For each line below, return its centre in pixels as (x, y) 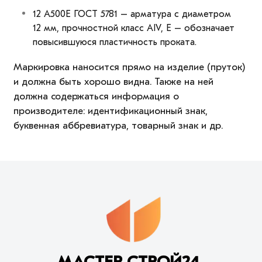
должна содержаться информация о (96, 96)
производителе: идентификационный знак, (110, 111)
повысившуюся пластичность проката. (114, 42)
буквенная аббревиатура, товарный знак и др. (118, 126)
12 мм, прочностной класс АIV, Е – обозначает (133, 28)
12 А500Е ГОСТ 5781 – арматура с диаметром (132, 14)
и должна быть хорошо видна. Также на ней (113, 82)
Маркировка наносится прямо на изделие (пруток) (129, 67)
